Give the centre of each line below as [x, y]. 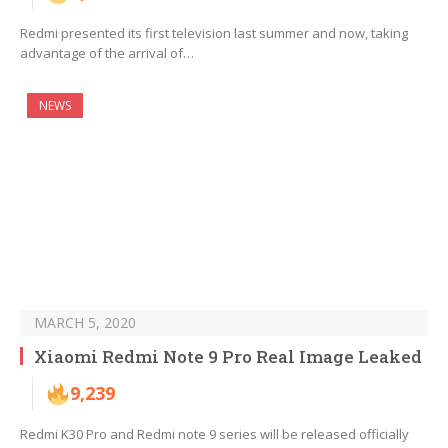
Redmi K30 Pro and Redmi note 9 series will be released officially [214, 434]
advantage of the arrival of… [107, 53]
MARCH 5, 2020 [85, 323]
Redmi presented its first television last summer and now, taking [214, 33]
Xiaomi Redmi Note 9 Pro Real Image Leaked [228, 357]
